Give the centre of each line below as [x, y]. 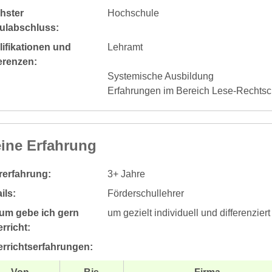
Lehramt [125, 47]
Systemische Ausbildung [160, 76]
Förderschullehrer [145, 193]
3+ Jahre [126, 174]
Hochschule [133, 13]
